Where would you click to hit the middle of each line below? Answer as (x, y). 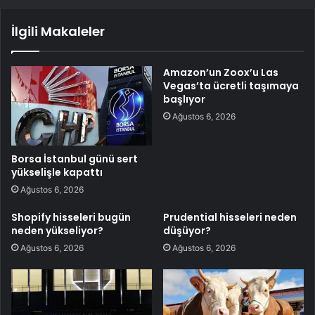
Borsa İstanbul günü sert (75, 159)
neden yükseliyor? (57, 230)
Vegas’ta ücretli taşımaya (231, 86)
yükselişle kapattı (57, 172)
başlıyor (184, 99)
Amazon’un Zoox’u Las (221, 73)
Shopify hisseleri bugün (71, 217)
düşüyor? (187, 230)
